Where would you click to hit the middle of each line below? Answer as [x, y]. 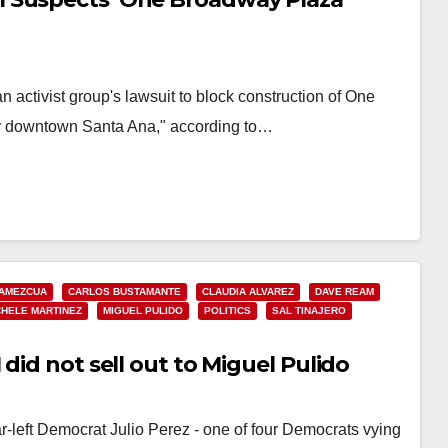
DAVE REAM [344, 291]
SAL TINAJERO [309, 310]
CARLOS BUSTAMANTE [124, 291]
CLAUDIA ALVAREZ [248, 291]
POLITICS [227, 310]
